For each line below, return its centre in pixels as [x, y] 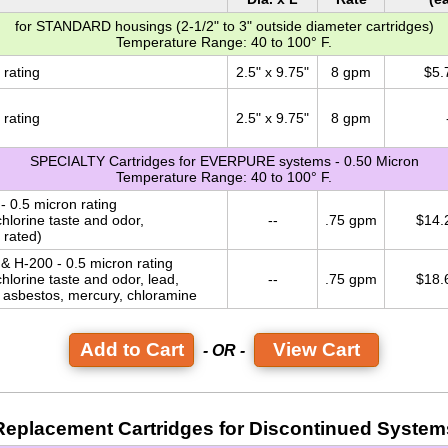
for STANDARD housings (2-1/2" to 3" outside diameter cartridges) [224, 26]
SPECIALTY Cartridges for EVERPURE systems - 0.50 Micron [224, 161]
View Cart [316, 350]
